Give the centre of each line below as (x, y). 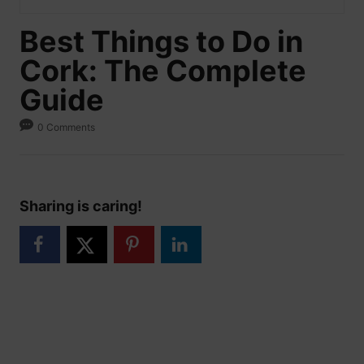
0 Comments (67, 127)
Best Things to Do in (161, 41)
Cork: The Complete (163, 71)
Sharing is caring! (81, 206)
